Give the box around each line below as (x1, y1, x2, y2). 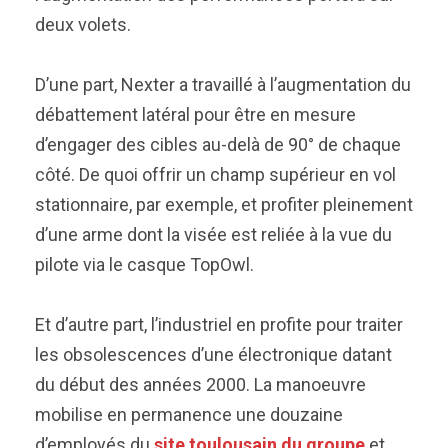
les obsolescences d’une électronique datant (35, 344, 392, 365)
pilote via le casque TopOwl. (35, 254, 258, 275)
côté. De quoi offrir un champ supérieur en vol (35, 164, 396, 185)
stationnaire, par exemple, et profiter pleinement (35, 194, 413, 215)
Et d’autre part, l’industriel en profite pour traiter (35, 314, 403, 335)
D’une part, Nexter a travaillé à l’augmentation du (35, 74, 411, 95)
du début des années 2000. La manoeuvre (35, 374, 366, 395)
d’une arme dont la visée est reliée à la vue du (35, 224, 392, 245)
